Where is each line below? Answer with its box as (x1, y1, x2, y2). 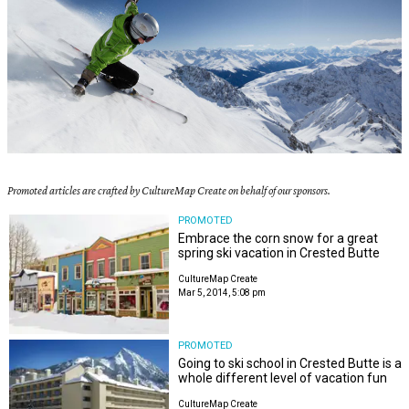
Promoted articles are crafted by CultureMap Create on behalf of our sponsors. (7, 184, 330, 197)
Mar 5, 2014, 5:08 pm (178, 288, 267, 298)
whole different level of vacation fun (178, 371, 388, 386)
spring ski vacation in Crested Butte (178, 246, 381, 260)
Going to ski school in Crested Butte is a (178, 356, 403, 372)
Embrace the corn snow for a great (178, 231, 379, 246)
